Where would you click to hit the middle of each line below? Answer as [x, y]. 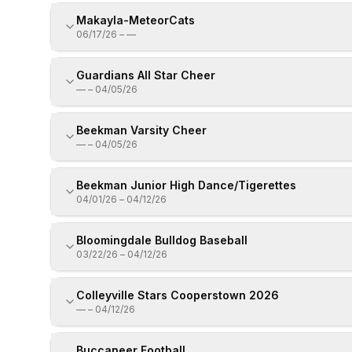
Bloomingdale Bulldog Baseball [162, 240]
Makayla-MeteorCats [136, 20]
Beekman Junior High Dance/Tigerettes [186, 185]
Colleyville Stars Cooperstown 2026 [178, 295]
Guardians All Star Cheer [146, 75]
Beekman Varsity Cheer [141, 130]
